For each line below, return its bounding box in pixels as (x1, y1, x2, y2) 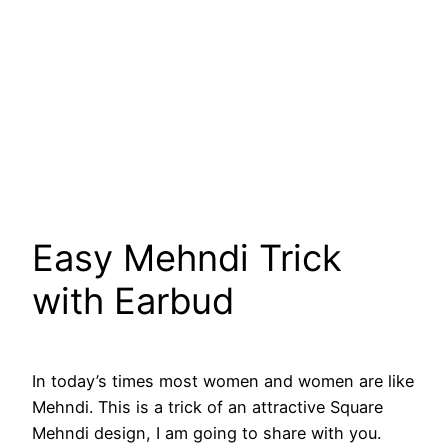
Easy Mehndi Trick (32, 236, 342, 281)
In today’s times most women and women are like (32, 371, 414, 392)
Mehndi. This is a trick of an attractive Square (32, 397, 383, 418)
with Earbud (32, 279, 234, 324)
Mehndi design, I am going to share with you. (32, 423, 381, 444)
